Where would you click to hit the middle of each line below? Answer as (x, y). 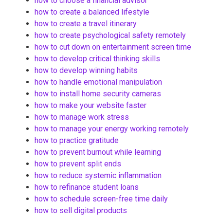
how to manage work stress (82, 117)
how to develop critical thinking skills (97, 59)
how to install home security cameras (98, 94)
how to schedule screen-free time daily (101, 199)
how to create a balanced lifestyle (92, 12)
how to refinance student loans (87, 187)
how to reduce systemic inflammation (98, 176)
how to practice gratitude (77, 141)
